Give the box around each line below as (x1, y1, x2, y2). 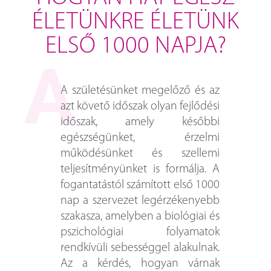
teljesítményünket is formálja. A (60, 163, 220, 176)
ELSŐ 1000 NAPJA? (45, 34, 226, 59)
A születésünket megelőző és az (60, 85, 220, 97)
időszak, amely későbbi (60, 116, 220, 129)
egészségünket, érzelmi (60, 132, 220, 145)
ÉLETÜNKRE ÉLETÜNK (32, 10, 239, 35)
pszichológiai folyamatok (60, 226, 220, 239)
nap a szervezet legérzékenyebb (60, 195, 220, 207)
